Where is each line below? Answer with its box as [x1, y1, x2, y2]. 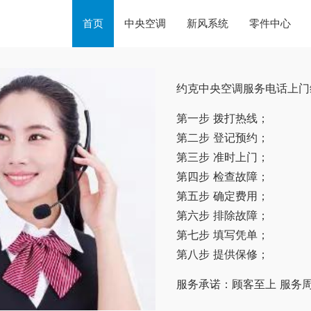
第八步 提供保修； [176, 247, 269, 261]
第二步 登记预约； [176, 131, 269, 144]
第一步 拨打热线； [176, 111, 269, 125]
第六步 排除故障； [176, 208, 269, 222]
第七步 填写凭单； [176, 228, 269, 242]
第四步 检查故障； [176, 169, 269, 183]
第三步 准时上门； [176, 150, 269, 164]
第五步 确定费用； [176, 189, 269, 203]
